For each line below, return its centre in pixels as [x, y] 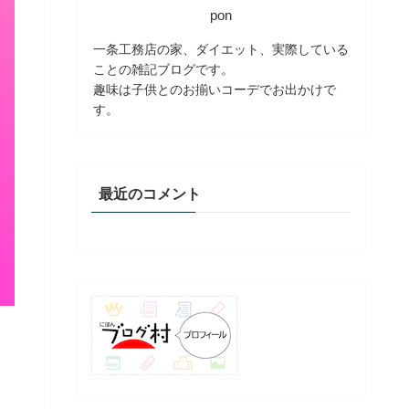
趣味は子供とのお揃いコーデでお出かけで [215, 89]
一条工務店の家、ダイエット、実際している [221, 49]
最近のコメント [150, 194]
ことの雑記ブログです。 [163, 69]
